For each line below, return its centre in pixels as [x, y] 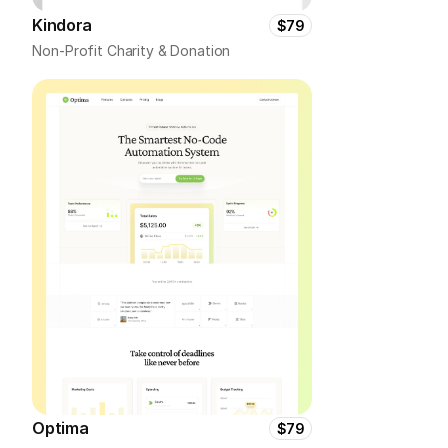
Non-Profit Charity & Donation [131, 50]
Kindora [62, 25]
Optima [60, 428]
